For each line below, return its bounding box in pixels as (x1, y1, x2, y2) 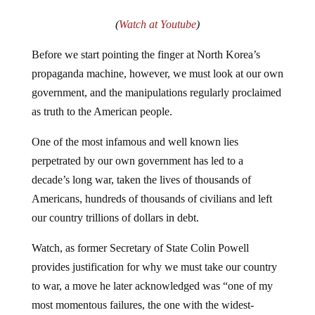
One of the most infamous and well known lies (31, 135, 238, 148)
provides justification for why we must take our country (31, 260, 277, 273)
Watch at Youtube (118, 18, 196, 30)
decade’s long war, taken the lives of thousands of (31, 173, 251, 186)
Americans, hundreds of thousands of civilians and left (31, 192, 272, 205)
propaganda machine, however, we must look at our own (31, 67, 283, 79)
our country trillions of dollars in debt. (31, 211, 199, 224)
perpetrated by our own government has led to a (31, 154, 243, 167)
